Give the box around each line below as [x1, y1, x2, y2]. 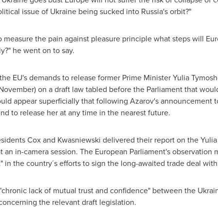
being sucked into [76, 6, 141, 17]
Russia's [141, 6, 168, 17]
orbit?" [167, 6, 191, 17]
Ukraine [50, 6, 76, 17]
